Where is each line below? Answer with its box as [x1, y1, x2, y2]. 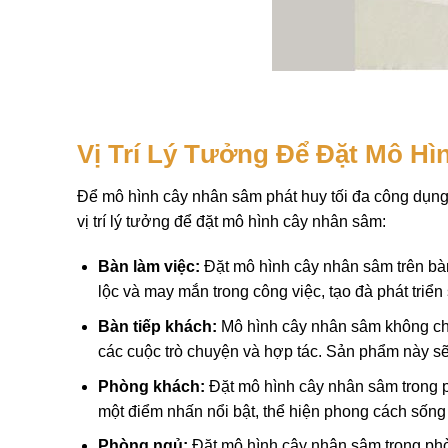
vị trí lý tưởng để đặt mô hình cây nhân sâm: [77, 212, 386, 230]
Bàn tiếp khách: [97, 317, 217, 335]
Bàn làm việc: [97, 258, 200, 276]
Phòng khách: [97, 377, 205, 395]
